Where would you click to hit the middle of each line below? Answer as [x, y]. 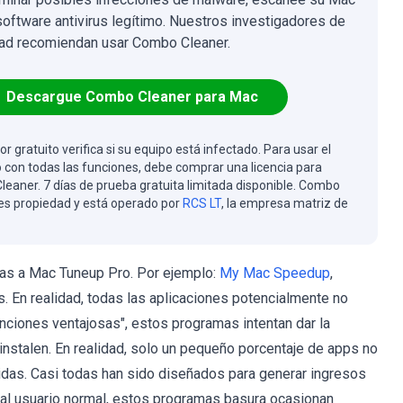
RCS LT [202, 203]
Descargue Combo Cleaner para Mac [132, 97]
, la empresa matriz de [285, 203]
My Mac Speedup [275, 273]
